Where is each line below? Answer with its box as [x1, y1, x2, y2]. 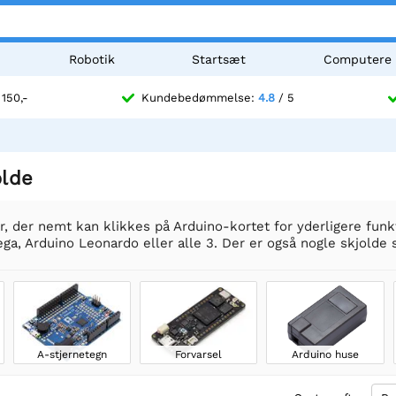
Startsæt [192, 52, 247, 66]
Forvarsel [175, 347, 223, 361]
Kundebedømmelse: [141, 91, 258, 105]
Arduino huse [291, 347, 359, 361]
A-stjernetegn [37, 347, 108, 361]
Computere [324, 52, 392, 66]
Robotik [68, 52, 115, 66]
